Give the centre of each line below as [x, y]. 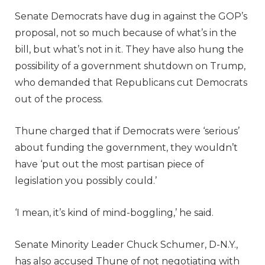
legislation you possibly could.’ [86, 180]
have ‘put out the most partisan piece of [109, 164]
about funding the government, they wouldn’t [126, 147]
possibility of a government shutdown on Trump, [130, 66]
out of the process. [59, 99]
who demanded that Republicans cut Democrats [131, 82]
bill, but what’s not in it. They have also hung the [129, 49]
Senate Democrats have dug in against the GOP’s [131, 16]
